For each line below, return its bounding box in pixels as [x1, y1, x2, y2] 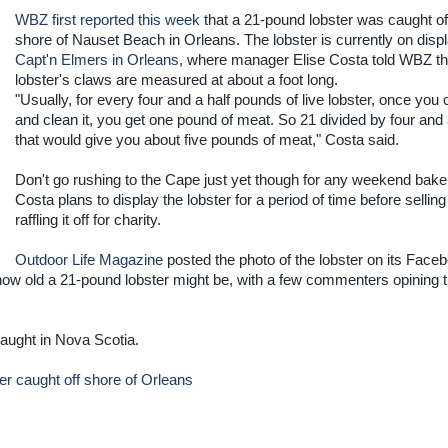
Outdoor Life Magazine [14, 252, 163, 268]
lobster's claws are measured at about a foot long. [14, 72, 338, 88]
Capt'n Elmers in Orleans [14, 52, 179, 68]
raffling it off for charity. [14, 212, 161, 228]
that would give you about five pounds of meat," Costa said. [14, 132, 399, 148]
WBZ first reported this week [14, 12, 200, 28]
